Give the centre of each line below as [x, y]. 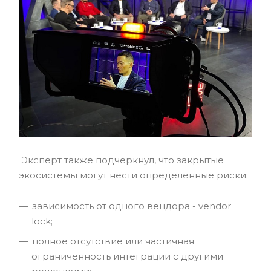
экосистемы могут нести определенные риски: [133, 175]
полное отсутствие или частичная [113, 241]
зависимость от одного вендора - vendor [132, 206]
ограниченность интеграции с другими [127, 256]
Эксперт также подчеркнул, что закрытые [121, 160]
